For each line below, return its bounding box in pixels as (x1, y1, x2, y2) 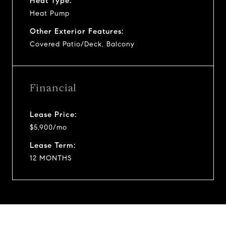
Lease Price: (30, 109, 77, 119)
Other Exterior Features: (30, 26, 124, 36)
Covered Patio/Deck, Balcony (30, 39, 135, 48)
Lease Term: (30, 140, 76, 150)
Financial (30, 81, 77, 94)
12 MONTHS (30, 153, 72, 162)
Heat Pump (30, 9, 70, 18)
